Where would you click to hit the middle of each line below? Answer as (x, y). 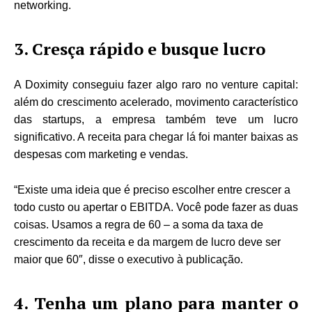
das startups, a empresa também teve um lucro (156, 119)
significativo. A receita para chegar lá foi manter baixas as (156, 136)
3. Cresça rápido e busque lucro (140, 48)
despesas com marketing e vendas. (101, 154)
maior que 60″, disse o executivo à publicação (127, 259)
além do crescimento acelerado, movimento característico (156, 102)
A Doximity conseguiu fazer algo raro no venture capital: (156, 84)
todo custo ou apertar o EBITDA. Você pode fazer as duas (156, 207)
